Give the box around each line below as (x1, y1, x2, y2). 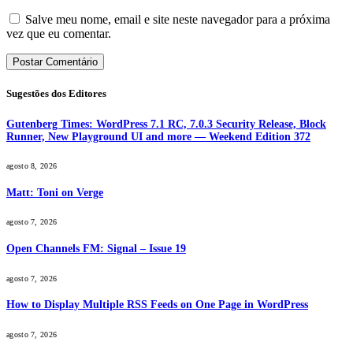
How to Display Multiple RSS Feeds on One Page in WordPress (6, 299, 308, 311)
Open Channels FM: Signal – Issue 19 (6, 243, 186, 255)
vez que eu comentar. (6, 27, 111, 41)
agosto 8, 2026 (6, 162, 58, 171)
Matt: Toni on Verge (6, 186, 103, 199)
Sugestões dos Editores (6, 87, 106, 100)
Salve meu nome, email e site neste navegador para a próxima (25, 13, 330, 27)
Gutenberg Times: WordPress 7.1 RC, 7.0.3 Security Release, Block (6, 117, 326, 130)
